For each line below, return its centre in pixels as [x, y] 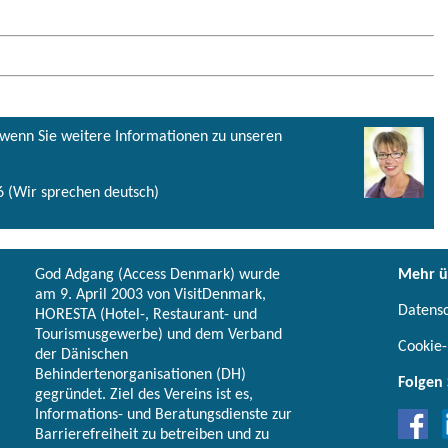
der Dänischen [81, 354]
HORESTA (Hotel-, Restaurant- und [146, 314]
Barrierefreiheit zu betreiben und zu [152, 434]
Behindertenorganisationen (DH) [140, 374]
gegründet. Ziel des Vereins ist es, [144, 394]
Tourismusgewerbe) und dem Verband [158, 334]
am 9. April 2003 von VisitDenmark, [150, 294]
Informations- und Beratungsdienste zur [163, 414]
